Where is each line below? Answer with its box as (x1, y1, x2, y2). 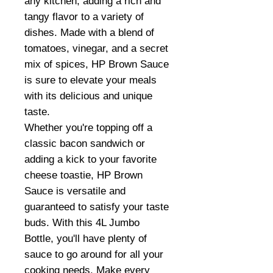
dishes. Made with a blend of (24, 27, 154, 39)
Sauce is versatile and (24, 185, 126, 197)
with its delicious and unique (24, 90, 152, 102)
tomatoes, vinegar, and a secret (24, 43, 168, 55)
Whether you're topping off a (24, 122, 152, 134)
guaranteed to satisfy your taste (24, 201, 169, 213)
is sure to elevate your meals (24, 74, 157, 87)
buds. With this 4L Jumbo (24, 217, 140, 229)
